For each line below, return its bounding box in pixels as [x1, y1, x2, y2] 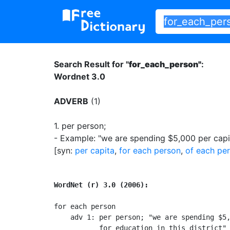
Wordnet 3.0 [54, 71, 105, 82]
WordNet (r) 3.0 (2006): [54, 180, 148, 189]
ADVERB [54, 95, 88, 106]
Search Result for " [54, 59, 129, 69]
